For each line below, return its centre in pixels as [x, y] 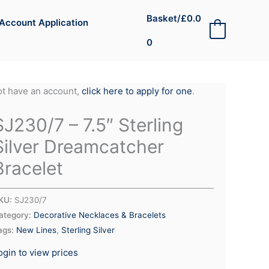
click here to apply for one [137, 91]
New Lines [36, 230]
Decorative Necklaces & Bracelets [100, 215]
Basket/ [163, 18]
